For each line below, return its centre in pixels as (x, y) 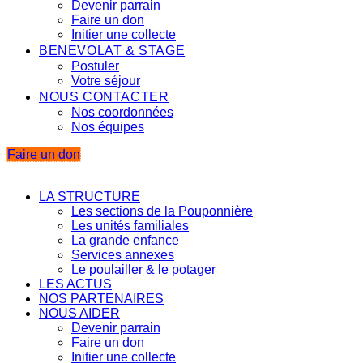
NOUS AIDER (79, 313)
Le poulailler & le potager (143, 269)
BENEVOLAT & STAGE (112, 51)
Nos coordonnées (122, 112)
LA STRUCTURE (90, 196)
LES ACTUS (75, 284)
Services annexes (123, 255)
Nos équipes (108, 127)
